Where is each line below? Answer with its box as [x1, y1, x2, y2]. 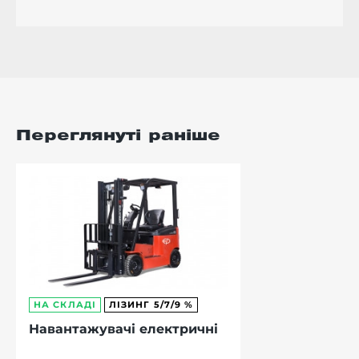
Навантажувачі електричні [29, 321, 218, 337]
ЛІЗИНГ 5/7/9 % [108, 299, 194, 311]
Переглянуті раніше [16, 129, 220, 143]
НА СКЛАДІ [34, 299, 96, 311]
